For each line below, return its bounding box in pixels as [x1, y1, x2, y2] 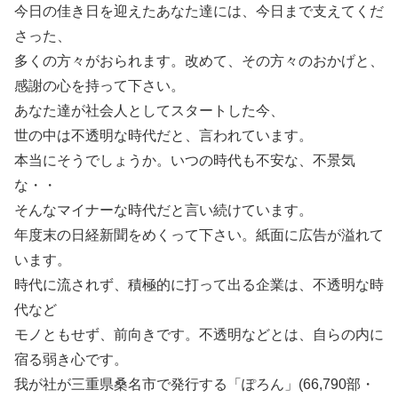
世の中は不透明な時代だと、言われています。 [14, 128, 313, 143]
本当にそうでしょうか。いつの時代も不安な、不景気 [14, 153, 355, 168]
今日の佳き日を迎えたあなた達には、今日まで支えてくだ [14, 4, 384, 19]
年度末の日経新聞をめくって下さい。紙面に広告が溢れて [14, 227, 384, 243]
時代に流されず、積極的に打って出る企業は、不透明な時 [14, 277, 384, 292]
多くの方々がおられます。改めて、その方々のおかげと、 [14, 53, 384, 68]
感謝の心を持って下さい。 [14, 78, 185, 93]
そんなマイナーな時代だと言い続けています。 [14, 203, 313, 218]
